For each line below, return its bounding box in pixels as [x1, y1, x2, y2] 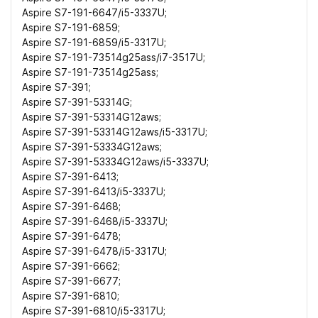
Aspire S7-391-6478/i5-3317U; [22, 245, 167, 258]
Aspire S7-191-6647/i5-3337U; [22, 6, 167, 19]
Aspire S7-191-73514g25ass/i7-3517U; [22, 51, 205, 64]
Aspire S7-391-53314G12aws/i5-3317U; [22, 126, 207, 138]
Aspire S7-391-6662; [22, 260, 120, 273]
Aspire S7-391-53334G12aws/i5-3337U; [22, 155, 209, 168]
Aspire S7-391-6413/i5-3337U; [22, 185, 165, 198]
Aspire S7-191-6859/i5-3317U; [22, 36, 166, 49]
